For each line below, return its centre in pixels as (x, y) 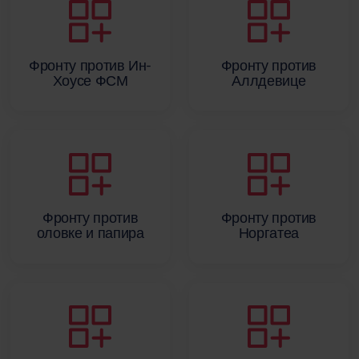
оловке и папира (90, 233)
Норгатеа (268, 233)
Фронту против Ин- (91, 65)
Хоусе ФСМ (90, 80)
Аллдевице (269, 80)
